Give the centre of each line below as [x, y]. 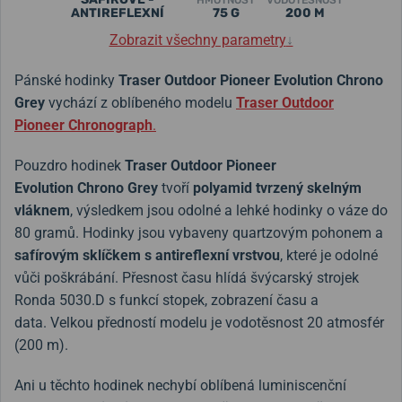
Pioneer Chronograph [83, 125]
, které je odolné [329, 255]
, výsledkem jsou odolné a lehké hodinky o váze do [229, 210]
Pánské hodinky [66, 80]
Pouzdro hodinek [70, 166]
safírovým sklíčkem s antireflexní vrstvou [147, 255]
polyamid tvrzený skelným [277, 188]
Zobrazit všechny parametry [197, 40]
